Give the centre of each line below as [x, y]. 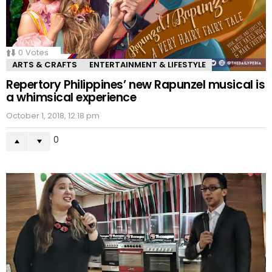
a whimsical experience [71, 97]
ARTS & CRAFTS [45, 64]
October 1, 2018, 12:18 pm [53, 115]
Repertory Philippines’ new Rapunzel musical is [136, 84]
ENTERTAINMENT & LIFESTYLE [148, 64]
